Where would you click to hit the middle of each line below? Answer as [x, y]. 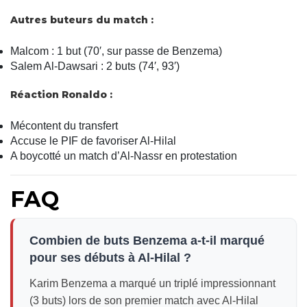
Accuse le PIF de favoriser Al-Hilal [93, 140]
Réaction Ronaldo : [61, 94]
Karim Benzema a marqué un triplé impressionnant [152, 283]
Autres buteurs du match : [82, 20]
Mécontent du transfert [64, 125]
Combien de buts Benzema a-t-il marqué [147, 240]
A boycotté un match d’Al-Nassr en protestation [124, 156]
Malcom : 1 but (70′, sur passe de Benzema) [116, 51]
